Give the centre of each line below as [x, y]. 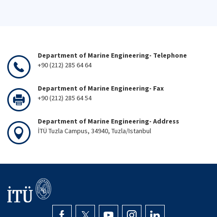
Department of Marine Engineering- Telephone [112, 55]
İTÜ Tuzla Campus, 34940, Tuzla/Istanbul [94, 131]
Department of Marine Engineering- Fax [101, 88]
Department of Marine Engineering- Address [108, 121]
